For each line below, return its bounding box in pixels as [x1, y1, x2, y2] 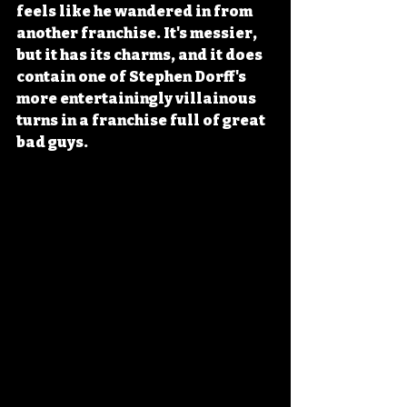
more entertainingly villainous [16, 90, 259, 107]
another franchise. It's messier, [16, 25, 260, 42]
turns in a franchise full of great [16, 112, 268, 129]
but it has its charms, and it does [16, 46, 265, 64]
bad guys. [16, 134, 88, 151]
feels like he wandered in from [16, 3, 255, 20]
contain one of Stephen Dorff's [16, 68, 249, 85]
